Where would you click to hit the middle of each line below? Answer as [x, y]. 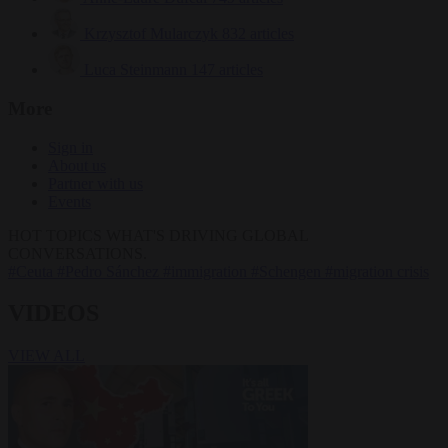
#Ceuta [32, 271]
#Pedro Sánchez [110, 271]
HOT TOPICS [55, 235]
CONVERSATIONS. [77, 253]
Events [69, 201]
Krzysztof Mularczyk [151, 34]
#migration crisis [377, 271]
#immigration [207, 271]
